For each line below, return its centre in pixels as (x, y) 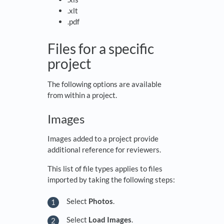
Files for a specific (101, 49)
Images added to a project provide (103, 139)
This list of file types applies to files (105, 169)
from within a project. (82, 95)
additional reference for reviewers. (104, 150)
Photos (101, 201)
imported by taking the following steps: (111, 180)
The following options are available (104, 84)
